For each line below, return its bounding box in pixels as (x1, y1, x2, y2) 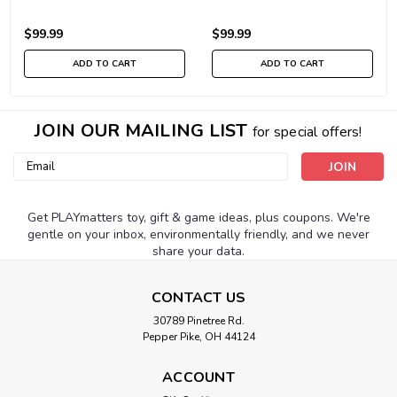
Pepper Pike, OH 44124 (142, 329, 255, 344)
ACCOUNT (162, 367, 235, 387)
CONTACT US (151, 287, 246, 307)
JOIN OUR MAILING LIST (35, 118, 253, 143)
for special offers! (252, 121, 362, 142)
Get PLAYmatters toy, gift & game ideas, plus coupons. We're (27, 208, 370, 226)
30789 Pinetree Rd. (152, 313, 245, 328)
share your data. (152, 242, 245, 260)
